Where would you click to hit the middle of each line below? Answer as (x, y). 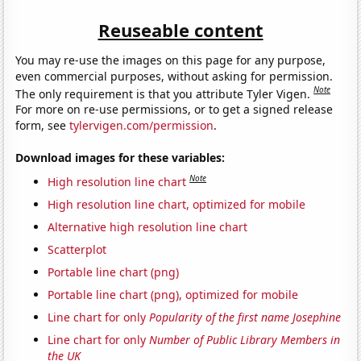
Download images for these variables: (120, 158)
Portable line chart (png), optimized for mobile (173, 295)
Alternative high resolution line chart (148, 227)
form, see (43, 126)
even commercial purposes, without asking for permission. (174, 76)
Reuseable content (180, 29)
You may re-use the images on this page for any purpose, (171, 60)
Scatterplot (77, 250)
